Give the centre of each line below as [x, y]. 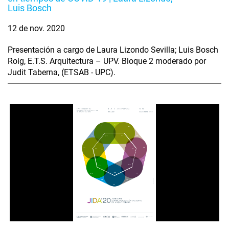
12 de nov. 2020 [36, 28]
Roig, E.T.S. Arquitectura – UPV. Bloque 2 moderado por [107, 61]
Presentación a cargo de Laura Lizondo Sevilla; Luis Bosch [113, 50]
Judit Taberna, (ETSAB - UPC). [62, 72]
